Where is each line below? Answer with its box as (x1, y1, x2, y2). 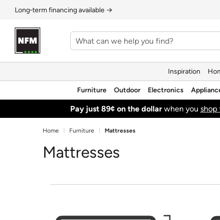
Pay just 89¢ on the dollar (70, 104, 162, 113)
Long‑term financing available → (15, 5, 112, 14)
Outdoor (114, 85, 140, 94)
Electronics (148, 85, 184, 94)
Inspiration (168, 67, 200, 76)
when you (162, 104, 200, 113)
